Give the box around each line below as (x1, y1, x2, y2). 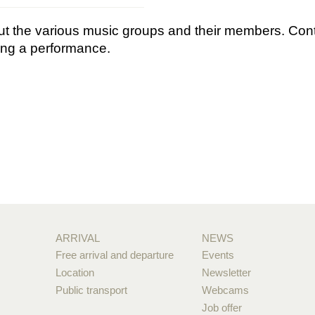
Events (202, 249, 235, 261)
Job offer (202, 302, 243, 314)
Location (55, 266, 94, 278)
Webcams (202, 284, 250, 296)
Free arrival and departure (55, 249, 174, 261)
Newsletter (202, 266, 252, 278)
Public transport (55, 284, 127, 296)
